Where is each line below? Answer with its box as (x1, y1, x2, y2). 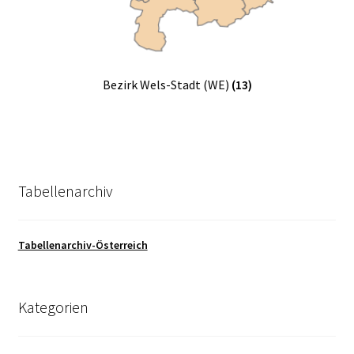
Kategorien (17, 296, 88, 317)
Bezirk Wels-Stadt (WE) (102, 76, 232, 92)
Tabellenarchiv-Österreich (17, 238, 148, 253)
